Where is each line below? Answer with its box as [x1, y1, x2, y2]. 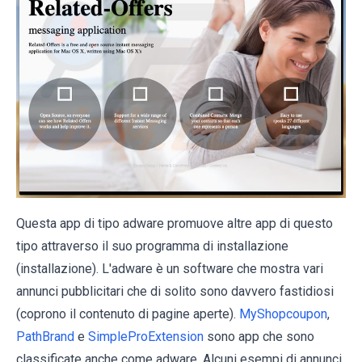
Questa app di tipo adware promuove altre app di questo [16, 215, 333, 231]
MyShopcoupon [239, 305, 327, 322]
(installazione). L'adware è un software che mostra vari [16, 260, 323, 276]
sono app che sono [204, 328, 314, 344]
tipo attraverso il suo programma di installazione [16, 238, 288, 254]
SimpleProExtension [88, 328, 204, 344]
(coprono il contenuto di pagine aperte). [16, 305, 239, 322]
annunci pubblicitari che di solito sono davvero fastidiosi [16, 283, 334, 299]
